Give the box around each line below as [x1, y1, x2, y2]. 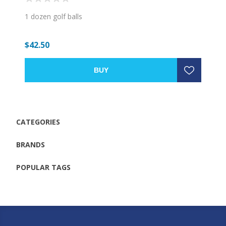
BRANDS [16, 139, 45, 149]
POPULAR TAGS [16, 162, 71, 172]
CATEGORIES [16, 117, 61, 127]
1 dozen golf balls [25, 11, 82, 21]
